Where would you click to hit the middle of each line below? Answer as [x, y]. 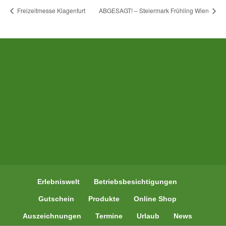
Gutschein [56, 199]
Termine [109, 216]
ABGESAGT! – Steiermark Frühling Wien [155, 11]
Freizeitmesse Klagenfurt [50, 11]
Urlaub [148, 216]
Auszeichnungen [52, 216]
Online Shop [155, 199]
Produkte [104, 199]
